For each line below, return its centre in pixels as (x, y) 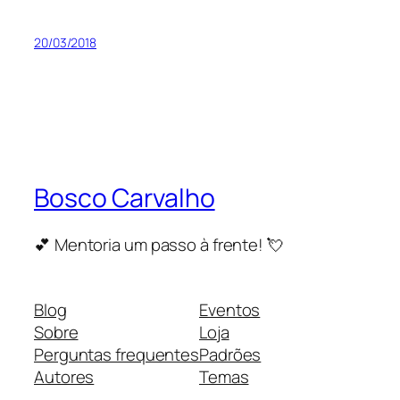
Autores (64, 377)
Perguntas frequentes (117, 355)
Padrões (230, 355)
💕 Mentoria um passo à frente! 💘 (159, 244)
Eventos (230, 310)
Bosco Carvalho (125, 198)
